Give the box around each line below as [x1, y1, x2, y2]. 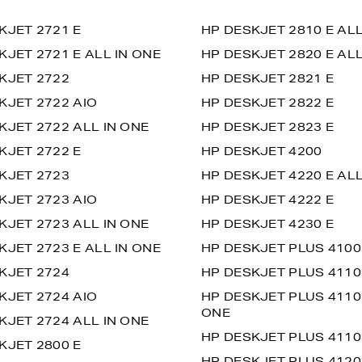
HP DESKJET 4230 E [201, 217, 335, 231]
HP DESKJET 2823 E [201, 120, 335, 134]
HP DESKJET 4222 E [201, 192, 335, 207]
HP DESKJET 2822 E [201, 95, 335, 110]
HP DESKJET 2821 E [201, 71, 335, 86]
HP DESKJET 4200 [201, 144, 322, 158]
